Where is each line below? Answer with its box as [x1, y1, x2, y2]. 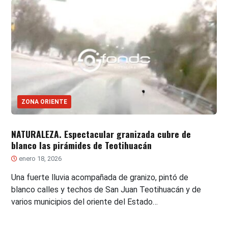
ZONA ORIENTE [21, 98, 68, 105]
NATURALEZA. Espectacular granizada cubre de [11, 127, 191, 140]
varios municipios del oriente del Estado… [11, 196, 158, 207]
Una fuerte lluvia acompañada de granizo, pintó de [11, 172, 189, 182]
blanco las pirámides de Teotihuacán [11, 138, 152, 152]
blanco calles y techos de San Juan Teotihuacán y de [11, 184, 202, 194]
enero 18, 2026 [17, 154, 62, 162]
